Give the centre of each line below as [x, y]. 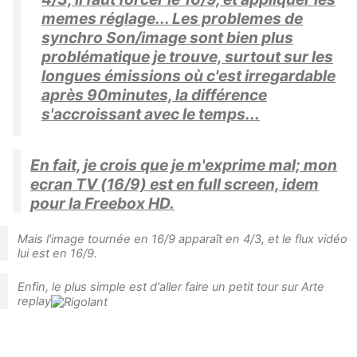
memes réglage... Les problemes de [172, 18]
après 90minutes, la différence [154, 94]
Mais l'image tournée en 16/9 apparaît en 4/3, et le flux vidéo [182, 239]
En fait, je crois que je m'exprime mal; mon [184, 165]
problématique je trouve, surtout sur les [187, 56]
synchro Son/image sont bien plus [167, 37]
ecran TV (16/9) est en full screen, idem [175, 184]
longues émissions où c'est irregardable [188, 75]
